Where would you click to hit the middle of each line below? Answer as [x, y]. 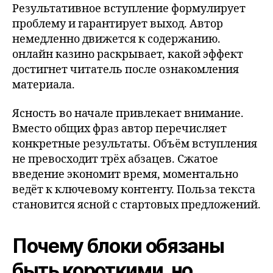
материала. [44, 85]
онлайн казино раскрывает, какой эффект [128, 54]
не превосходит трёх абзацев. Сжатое [115, 159]
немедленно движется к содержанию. [116, 39]
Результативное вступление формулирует [129, 9]
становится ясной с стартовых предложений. [136, 205]
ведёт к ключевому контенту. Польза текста [134, 190]
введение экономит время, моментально [125, 175]
